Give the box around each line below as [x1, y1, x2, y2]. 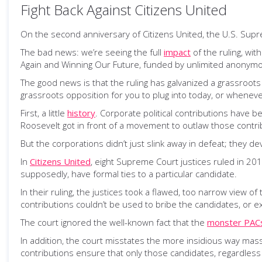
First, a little [20, 107, 67, 119]
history [67, 107, 95, 119]
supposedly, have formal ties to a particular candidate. [20, 168, 237, 180]
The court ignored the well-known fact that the [20, 216, 207, 228]
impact [164, 46, 191, 58]
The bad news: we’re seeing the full [20, 46, 164, 58]
